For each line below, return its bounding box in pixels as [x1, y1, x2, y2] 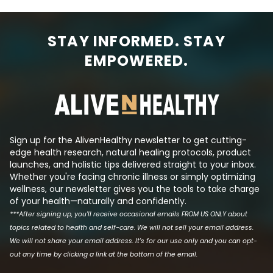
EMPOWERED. [84, 51, 189, 71]
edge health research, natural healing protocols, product [10, 146, 251, 158]
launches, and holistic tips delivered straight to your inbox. [10, 158, 256, 171]
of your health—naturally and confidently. [10, 195, 186, 207]
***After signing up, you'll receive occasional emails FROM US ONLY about [10, 210, 247, 219]
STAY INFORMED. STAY [48, 31, 225, 51]
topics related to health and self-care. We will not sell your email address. [10, 223, 253, 232]
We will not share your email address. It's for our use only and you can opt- [10, 236, 257, 246]
